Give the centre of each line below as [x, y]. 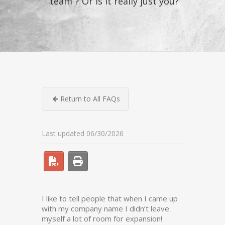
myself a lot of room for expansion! [102, 218]
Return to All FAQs [90, 99]
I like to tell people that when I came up [110, 198]
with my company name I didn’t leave [105, 208]
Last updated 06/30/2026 [83, 133]
